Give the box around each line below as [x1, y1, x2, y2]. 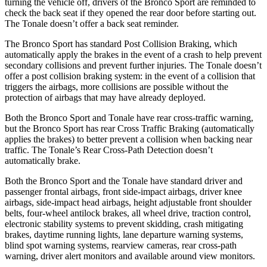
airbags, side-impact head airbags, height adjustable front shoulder [5, 197, 252, 207]
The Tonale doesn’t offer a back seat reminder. [5, 18, 179, 29]
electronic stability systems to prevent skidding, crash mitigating [5, 218, 243, 229]
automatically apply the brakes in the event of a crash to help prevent [5, 49, 262, 60]
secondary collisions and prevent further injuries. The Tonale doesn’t [5, 60, 262, 70]
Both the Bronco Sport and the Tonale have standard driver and [5, 175, 243, 186]
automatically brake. [5, 155, 80, 166]
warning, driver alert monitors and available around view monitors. [5, 250, 255, 261]
